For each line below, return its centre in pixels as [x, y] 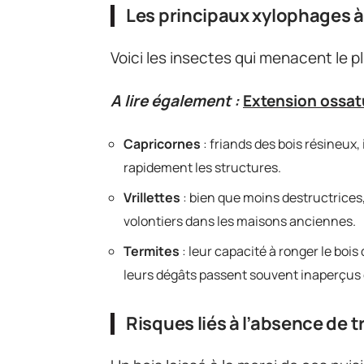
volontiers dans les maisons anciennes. [240, 221]
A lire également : [175, 101]
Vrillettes [152, 197]
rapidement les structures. [202, 167]
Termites [152, 251]
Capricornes [162, 144]
